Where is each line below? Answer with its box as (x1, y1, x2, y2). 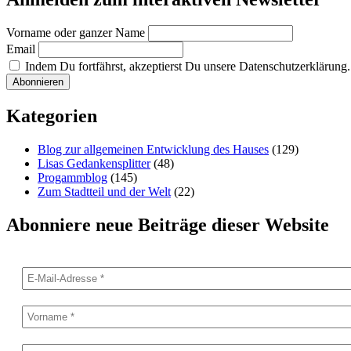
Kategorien (6, 106, 97, 127)
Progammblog (38, 171, 107, 185)
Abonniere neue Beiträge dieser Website (6, 215, 329, 236)
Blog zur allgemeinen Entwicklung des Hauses (38, 143, 269, 157)
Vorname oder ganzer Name (6, 26, 145, 40)
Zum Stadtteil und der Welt (38, 185, 171, 199)
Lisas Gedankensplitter (38, 157, 150, 171)
